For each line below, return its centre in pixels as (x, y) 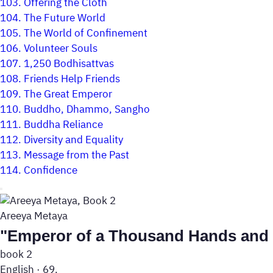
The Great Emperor (68, 94)
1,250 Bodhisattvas (69, 64)
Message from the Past (76, 155)
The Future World (65, 18)
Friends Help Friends (72, 79)
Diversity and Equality (73, 140)
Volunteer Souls (61, 49)
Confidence (51, 171)
